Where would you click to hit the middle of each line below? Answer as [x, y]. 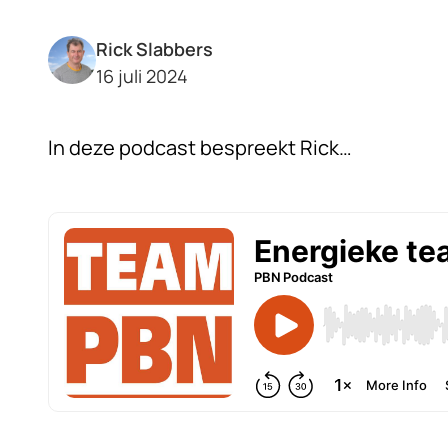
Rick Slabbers [154, 49]
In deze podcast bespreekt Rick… [200, 147]
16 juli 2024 [142, 76]
